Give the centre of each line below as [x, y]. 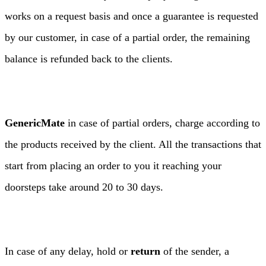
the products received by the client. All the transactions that [133, 144]
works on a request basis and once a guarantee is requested [132, 16]
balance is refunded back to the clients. [89, 59]
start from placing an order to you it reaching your [113, 166]
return [147, 251]
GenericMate [36, 123]
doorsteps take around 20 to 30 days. [84, 187]
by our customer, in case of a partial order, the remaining [127, 37]
